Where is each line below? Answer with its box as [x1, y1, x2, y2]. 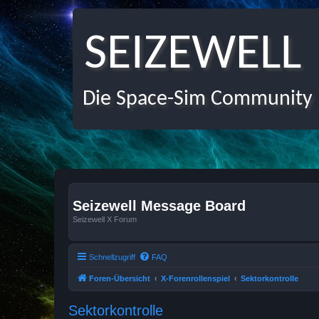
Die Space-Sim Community [73, 88, 313, 110]
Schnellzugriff [89, 252, 135, 261]
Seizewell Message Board [73, 198, 246, 214]
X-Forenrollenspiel [161, 273, 230, 283]
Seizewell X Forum [73, 215, 137, 224]
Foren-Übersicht [89, 273, 150, 283]
